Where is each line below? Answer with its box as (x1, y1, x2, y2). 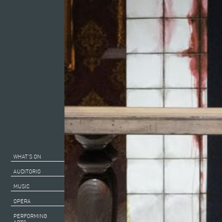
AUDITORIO (13, 167, 41, 175)
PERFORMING (13, 212, 47, 220)
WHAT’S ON (13, 153, 41, 160)
